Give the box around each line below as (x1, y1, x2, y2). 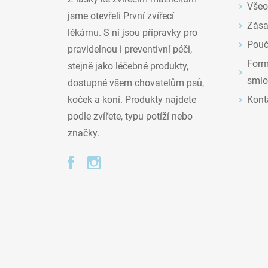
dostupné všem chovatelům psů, (68, 77, 204, 89)
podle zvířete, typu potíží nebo (68, 110, 193, 122)
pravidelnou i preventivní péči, (68, 43, 192, 55)
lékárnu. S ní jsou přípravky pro (68, 26, 197, 38)
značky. (68, 127, 99, 139)
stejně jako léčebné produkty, (68, 60, 188, 72)
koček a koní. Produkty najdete (68, 93, 196, 105)
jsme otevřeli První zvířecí (68, 10, 174, 22)
